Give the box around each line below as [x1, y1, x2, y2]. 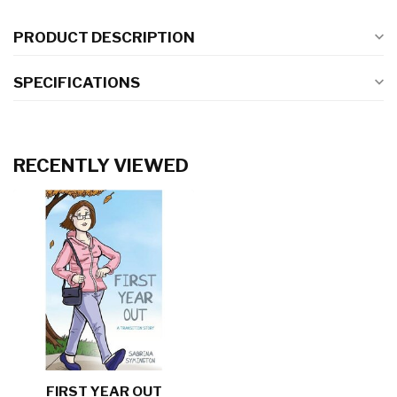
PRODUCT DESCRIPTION [13, 28, 195, 46]
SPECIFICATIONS [13, 74, 140, 91]
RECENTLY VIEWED [13, 154, 189, 176]
